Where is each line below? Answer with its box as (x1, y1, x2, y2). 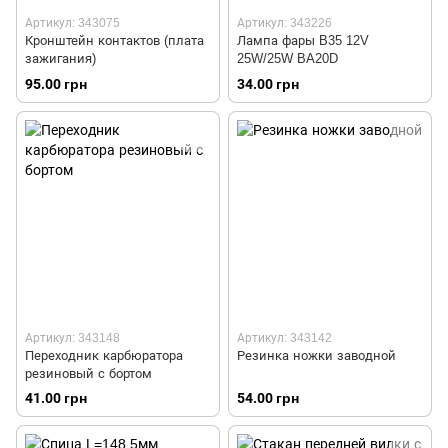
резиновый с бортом (25, 365, 152, 381)
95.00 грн (25, 75, 87, 92)
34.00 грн (237, 75, 299, 92)
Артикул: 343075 (25, 16, 120, 31)
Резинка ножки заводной (237, 347, 396, 363)
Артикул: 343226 (237, 16, 332, 31)
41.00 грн (25, 389, 87, 406)
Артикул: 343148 (25, 330, 120, 345)
